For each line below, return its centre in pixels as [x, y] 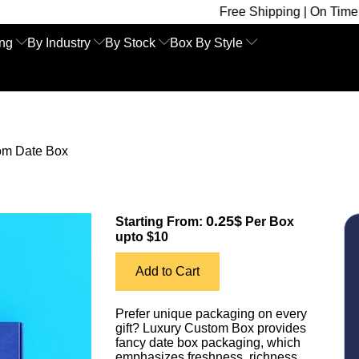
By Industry [59, 43]
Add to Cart [167, 271]
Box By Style [206, 43]
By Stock [130, 43]
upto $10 [142, 237]
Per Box [268, 222]
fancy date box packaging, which [208, 343]
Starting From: [161, 222]
